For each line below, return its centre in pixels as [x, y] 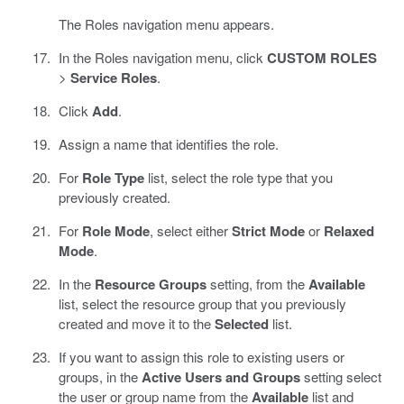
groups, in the [100, 376]
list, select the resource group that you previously [202, 303]
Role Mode [115, 230]
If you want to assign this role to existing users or [201, 356]
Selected [241, 323]
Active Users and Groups [220, 376]
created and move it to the [136, 323]
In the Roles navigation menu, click [162, 57]
